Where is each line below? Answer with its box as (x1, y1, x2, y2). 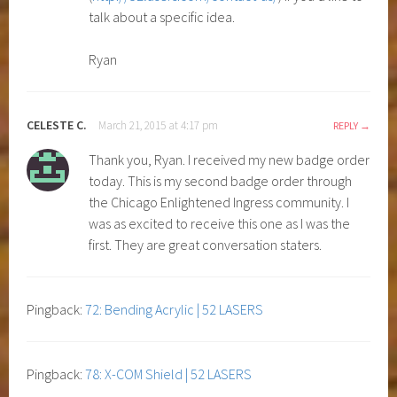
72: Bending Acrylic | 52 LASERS (85, 300, 264, 318)
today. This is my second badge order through (89, 171, 353, 190)
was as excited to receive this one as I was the (89, 214, 351, 232)
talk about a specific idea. (89, 7, 236, 26)
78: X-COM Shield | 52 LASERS (85, 364, 253, 383)
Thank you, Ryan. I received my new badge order (89, 150, 370, 168)
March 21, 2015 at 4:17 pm (98, 117, 219, 133)
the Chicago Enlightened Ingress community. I (89, 192, 350, 211)
